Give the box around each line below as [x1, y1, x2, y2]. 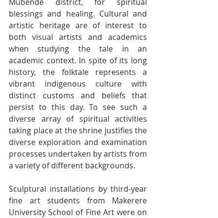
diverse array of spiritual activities [9, 113, 147, 124]
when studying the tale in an [9, 43, 147, 54]
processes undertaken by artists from [9, 148, 147, 159]
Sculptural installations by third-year [9, 183, 147, 194]
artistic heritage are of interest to [9, 20, 147, 31]
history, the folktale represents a [9, 67, 147, 77]
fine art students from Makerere [9, 195, 147, 206]
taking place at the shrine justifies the [9, 125, 147, 136]
